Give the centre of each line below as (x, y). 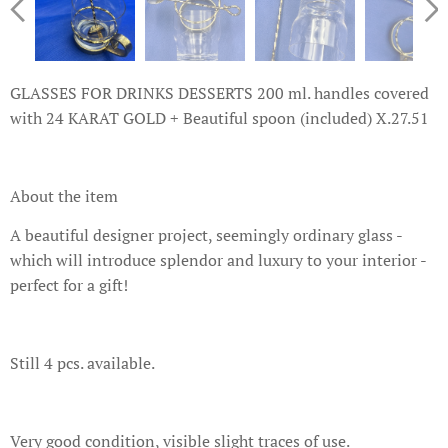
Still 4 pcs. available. (82, 362)
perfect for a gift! (69, 284)
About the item (64, 195)
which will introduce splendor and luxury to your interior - (218, 259)
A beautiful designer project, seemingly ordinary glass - (206, 234)
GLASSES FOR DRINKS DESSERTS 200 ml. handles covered (219, 92)
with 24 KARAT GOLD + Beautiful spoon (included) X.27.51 (219, 117)
